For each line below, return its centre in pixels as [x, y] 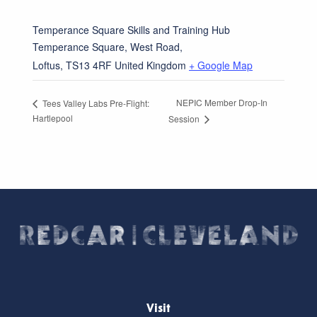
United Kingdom [150, 65]
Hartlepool [53, 118]
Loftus [46, 65]
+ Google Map [221, 65]
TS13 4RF [89, 65]
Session [185, 119]
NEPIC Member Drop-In [222, 103]
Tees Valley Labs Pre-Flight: [95, 103]
